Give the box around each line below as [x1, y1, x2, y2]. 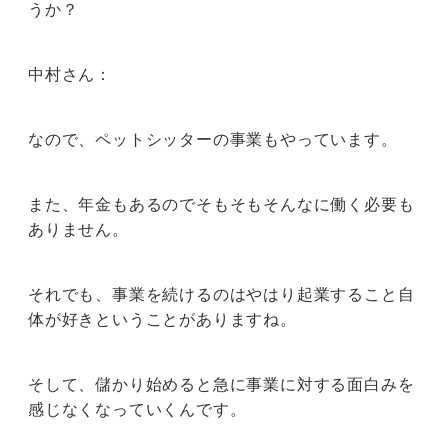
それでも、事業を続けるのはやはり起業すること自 [28, 284, 415, 305]
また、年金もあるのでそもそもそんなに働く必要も [28, 194, 415, 215]
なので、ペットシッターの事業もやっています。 [28, 129, 398, 150]
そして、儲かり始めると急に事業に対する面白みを [28, 374, 415, 395]
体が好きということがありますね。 [28, 309, 297, 330]
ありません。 [28, 219, 129, 240]
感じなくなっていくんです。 [28, 399, 247, 420]
